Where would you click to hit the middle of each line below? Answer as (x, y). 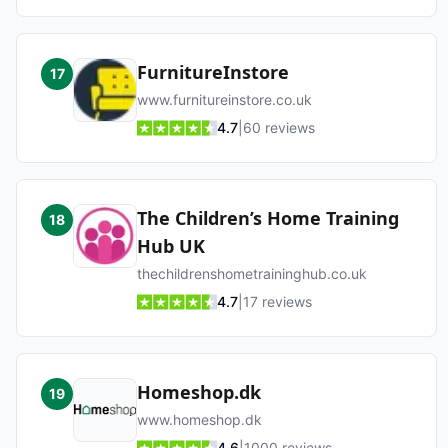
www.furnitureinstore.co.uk (224, 99)
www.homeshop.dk (199, 419)
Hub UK (171, 246)
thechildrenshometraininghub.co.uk (252, 273)
